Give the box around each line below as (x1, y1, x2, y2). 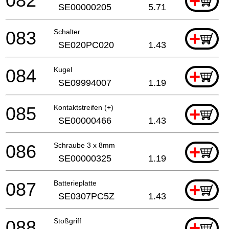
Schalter (54, 27, 80, 36)
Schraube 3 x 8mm (54, 141, 115, 149)
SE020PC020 (58, 39, 114, 50)
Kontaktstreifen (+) (54, 103, 113, 111)
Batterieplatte (54, 178, 97, 187)
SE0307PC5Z (58, 191, 114, 201)
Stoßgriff (54, 216, 81, 225)
